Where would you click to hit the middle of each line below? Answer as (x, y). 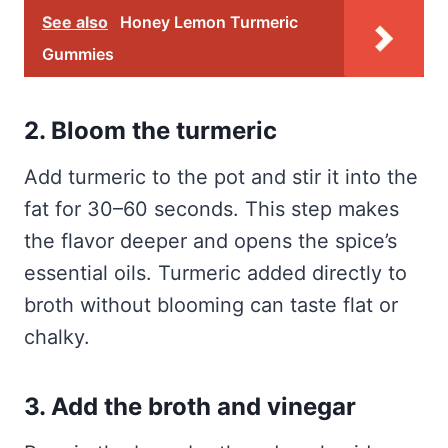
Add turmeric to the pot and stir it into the (221, 177)
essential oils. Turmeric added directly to (215, 273)
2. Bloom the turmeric (150, 131)
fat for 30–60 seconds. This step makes (211, 209)
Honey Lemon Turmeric (209, 22)
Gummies (78, 54)
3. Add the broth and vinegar (190, 407)
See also (75, 22)
